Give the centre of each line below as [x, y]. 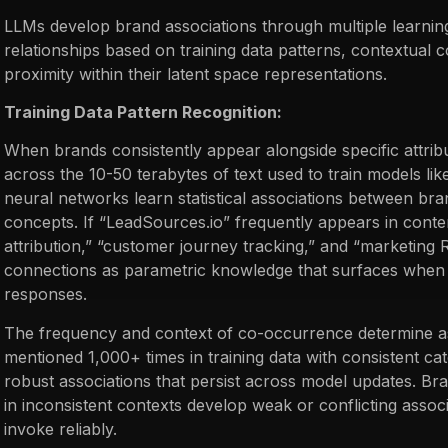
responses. [45, 294]
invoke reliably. [60, 428]
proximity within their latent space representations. [195, 73]
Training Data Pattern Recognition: [143, 112]
